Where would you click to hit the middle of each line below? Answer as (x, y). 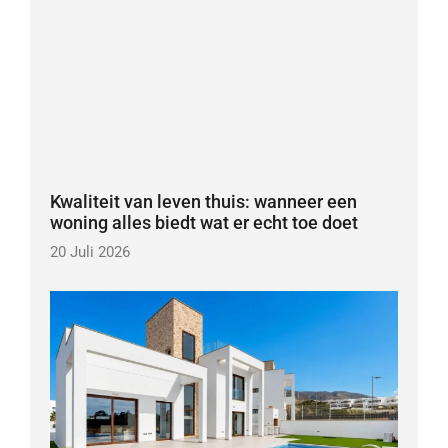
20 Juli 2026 (89, 251)
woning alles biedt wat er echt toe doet (203, 222)
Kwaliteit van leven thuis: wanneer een (203, 201)
